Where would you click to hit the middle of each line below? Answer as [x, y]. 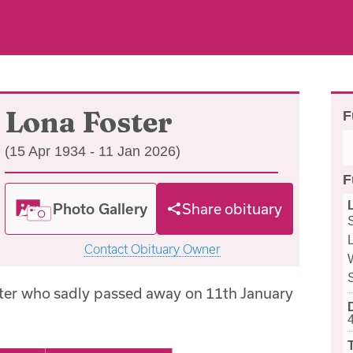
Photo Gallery [100, 208]
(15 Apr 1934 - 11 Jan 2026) [93, 151]
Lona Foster [89, 122]
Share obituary [232, 209]
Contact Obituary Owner [152, 249]
